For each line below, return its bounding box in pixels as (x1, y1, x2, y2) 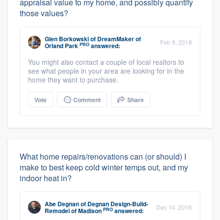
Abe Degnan (45, 199, 79, 209)
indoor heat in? (20, 172, 72, 184)
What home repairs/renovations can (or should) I (20, 151, 186, 163)
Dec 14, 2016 (156, 203, 192, 212)
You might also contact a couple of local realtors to (28, 57, 184, 67)
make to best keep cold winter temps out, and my (20, 162, 188, 173)
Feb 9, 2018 (160, 38, 192, 47)
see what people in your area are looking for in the (28, 66, 184, 76)
